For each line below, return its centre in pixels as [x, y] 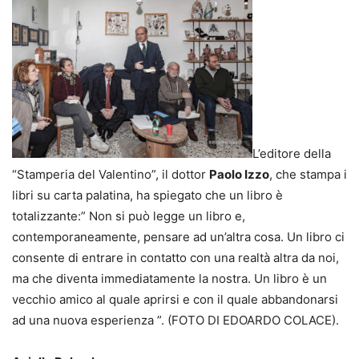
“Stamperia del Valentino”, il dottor [111, 174]
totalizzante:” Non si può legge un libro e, [129, 216]
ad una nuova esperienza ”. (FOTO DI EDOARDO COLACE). [175, 320]
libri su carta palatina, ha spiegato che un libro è [147, 195]
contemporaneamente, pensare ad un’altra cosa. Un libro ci [178, 236]
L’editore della [292, 153]
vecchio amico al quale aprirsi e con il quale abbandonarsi [175, 299]
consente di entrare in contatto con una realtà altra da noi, [175, 257]
